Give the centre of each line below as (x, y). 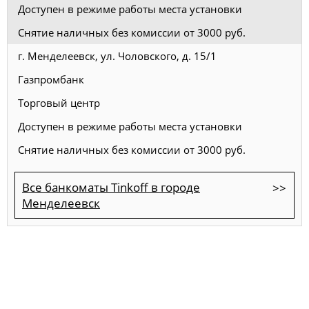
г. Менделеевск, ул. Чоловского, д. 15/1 (117, 56)
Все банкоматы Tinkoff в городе (111, 187)
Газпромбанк (51, 79)
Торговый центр (59, 102)
